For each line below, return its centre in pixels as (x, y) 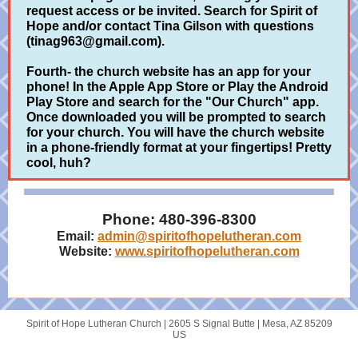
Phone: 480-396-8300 (179, 219)
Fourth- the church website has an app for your (169, 72)
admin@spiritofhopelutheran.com (199, 236)
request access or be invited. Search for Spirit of (172, 11)
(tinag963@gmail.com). (95, 41)
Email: (77, 236)
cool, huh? (59, 163)
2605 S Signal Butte (211, 324)
